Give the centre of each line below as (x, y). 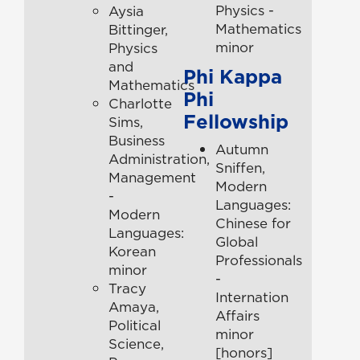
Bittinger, (138, 29)
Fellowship (236, 121)
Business (137, 140)
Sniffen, (241, 168)
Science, (136, 344)
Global (237, 241)
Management (152, 177)
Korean (132, 251)
